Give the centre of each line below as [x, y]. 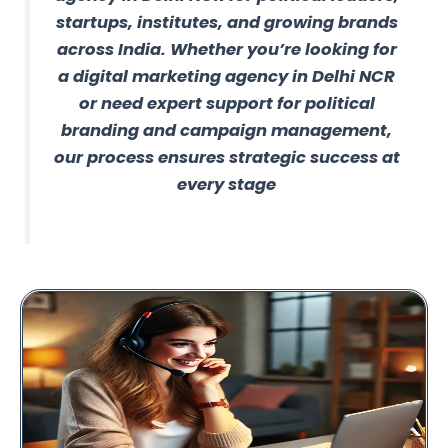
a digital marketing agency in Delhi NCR [226, 76]
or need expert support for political [226, 103]
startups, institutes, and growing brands [226, 22]
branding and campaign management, [226, 130]
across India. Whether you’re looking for [226, 49]
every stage [226, 184]
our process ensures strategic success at [226, 157]
